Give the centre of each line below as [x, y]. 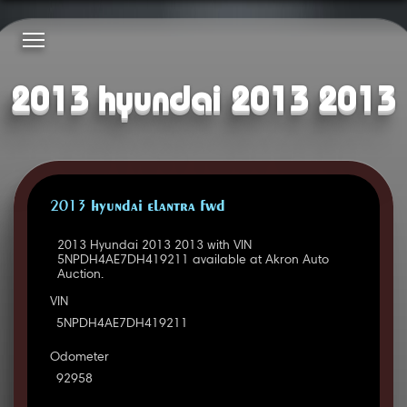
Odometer [79, 358]
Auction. [80, 276]
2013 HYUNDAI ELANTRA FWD [137, 208]
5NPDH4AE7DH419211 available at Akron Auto [193, 261]
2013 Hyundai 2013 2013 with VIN [154, 247]
